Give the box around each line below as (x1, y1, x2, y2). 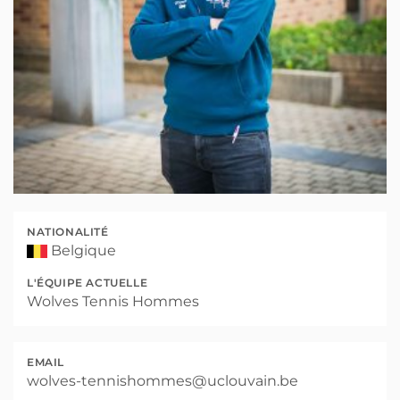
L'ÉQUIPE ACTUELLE (27, 276, 148, 289)
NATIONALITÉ (27, 225, 109, 238)
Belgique (51, 242, 116, 259)
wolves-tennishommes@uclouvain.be (27, 371, 298, 389)
